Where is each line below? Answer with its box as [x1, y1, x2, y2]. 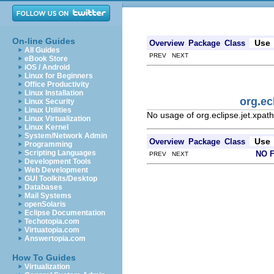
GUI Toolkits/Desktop [24, 174, 97, 183]
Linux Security [24, 97, 75, 106]
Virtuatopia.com [24, 226, 80, 234]
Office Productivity [24, 80, 89, 89]
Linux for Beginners [24, 72, 93, 80]
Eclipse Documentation [24, 209, 105, 217]
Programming [24, 140, 72, 149]
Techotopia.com [24, 217, 80, 226]
